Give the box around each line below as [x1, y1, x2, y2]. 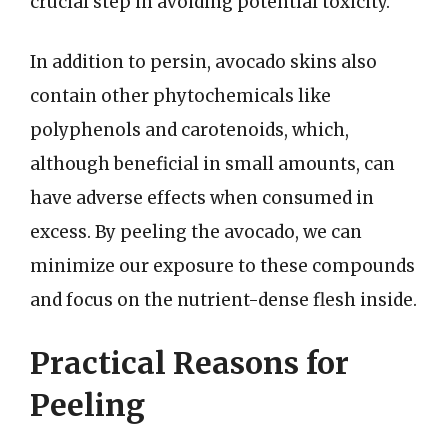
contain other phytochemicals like [30, 84, 331, 107]
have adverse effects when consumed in [30, 186, 374, 209]
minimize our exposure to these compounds [30, 254, 415, 277]
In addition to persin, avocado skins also [30, 50, 377, 73]
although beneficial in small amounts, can [30, 152, 395, 175]
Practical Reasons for [30, 344, 349, 382]
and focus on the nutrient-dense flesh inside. [30, 288, 417, 311]
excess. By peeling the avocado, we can [30, 220, 362, 243]
